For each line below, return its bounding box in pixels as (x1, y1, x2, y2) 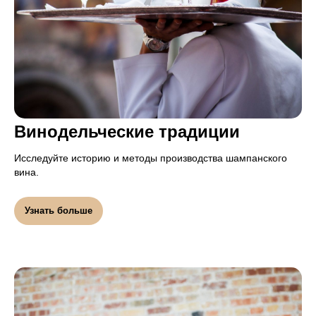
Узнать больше (25, 205, 92, 217)
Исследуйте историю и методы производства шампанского (14, 152, 287, 164)
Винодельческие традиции (14, 122, 240, 142)
